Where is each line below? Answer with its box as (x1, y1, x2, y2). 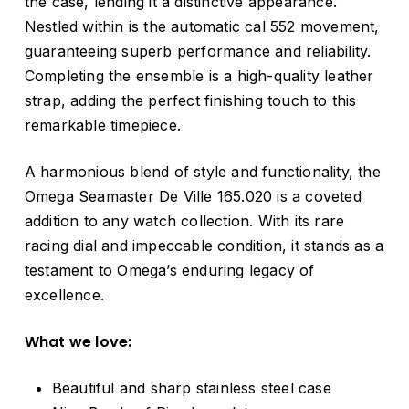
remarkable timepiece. (24, 116, 182, 135)
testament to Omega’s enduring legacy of (24, 261, 315, 280)
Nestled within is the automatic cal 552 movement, (24, 17, 380, 37)
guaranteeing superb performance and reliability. (24, 42, 372, 61)
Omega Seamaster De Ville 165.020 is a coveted (24, 187, 362, 206)
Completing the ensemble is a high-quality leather (24, 67, 374, 86)
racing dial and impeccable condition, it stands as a (24, 236, 384, 256)
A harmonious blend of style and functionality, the (24, 163, 381, 182)
